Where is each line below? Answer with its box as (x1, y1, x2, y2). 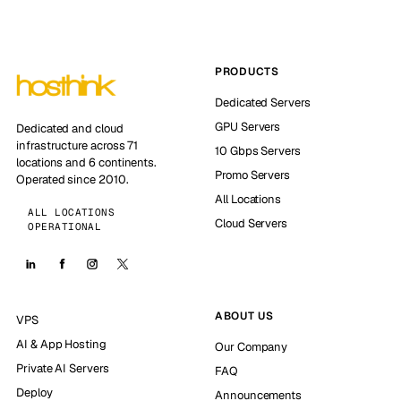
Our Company (215, 339, 288, 355)
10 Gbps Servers (215, 143, 301, 159)
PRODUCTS (215, 64, 279, 80)
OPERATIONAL (28, 220, 102, 234)
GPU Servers (215, 119, 281, 135)
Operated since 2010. (16, 172, 129, 188)
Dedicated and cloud (16, 121, 124, 137)
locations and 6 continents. (16, 155, 158, 171)
